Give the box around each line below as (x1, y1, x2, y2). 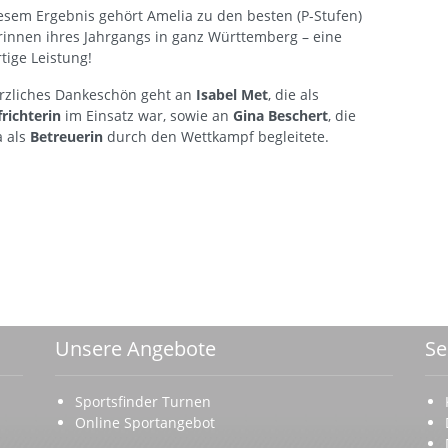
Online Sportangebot (75, 413, 215, 433)
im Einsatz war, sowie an (61, 106, 233, 126)
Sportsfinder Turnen (75, 392, 211, 412)
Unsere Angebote (55, 334, 216, 363)
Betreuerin (30, 127, 103, 147)
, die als (268, 85, 319, 105)
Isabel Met (196, 85, 268, 105)
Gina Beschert (233, 106, 328, 126)
